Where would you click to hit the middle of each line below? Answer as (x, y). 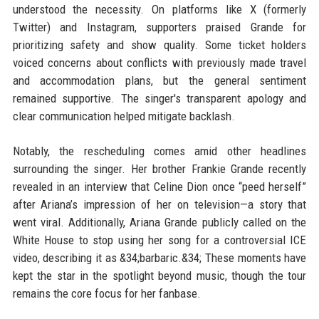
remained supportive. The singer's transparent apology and (159, 99)
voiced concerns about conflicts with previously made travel (159, 63)
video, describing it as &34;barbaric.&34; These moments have (159, 258)
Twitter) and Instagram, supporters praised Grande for (159, 27)
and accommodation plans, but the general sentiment (159, 81)
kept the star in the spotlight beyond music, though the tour (159, 276)
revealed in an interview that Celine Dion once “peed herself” (159, 187)
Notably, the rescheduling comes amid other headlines (159, 151)
